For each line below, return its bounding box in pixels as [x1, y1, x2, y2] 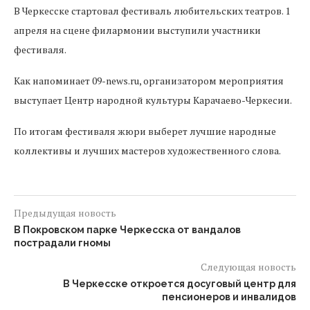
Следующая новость [201, 260, 296, 273]
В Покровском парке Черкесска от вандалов [14, 224, 241, 235]
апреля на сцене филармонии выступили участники [14, 24, 261, 37]
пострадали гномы [14, 237, 111, 248]
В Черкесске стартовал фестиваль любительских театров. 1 [14, 4, 290, 17]
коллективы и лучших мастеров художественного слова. [14, 144, 281, 157]
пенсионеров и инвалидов [162, 291, 296, 302]
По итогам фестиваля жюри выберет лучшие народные [14, 125, 276, 138]
